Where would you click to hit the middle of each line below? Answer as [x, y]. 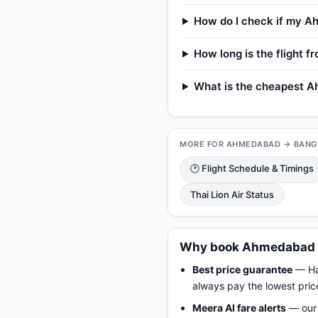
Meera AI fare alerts [239, 308]
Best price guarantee [242, 269]
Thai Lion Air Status [232, 194]
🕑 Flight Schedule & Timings [252, 168]
